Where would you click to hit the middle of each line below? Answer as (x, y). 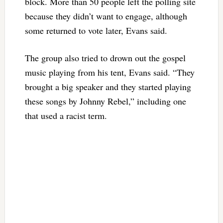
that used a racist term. (66, 115)
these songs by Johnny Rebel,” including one (105, 101)
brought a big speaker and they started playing (108, 86)
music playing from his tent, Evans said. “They (110, 72)
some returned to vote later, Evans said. (96, 30)
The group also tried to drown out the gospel (105, 57)
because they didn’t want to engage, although (106, 16)
